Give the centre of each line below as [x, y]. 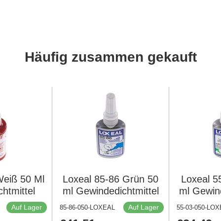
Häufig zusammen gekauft [110, 57]
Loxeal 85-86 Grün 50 [110, 179]
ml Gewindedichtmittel [110, 191]
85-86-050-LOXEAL [88, 208]
